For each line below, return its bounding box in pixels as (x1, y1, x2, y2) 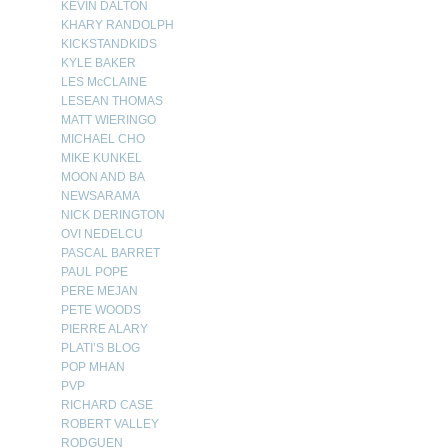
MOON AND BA (61, 170, 145, 184)
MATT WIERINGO (61, 113, 156, 127)
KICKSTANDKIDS (61, 37, 157, 51)
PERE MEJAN (61, 284, 138, 298)
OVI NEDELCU (61, 227, 143, 241)
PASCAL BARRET (61, 246, 160, 260)
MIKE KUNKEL (61, 151, 142, 165)
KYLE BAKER (61, 56, 136, 70)
